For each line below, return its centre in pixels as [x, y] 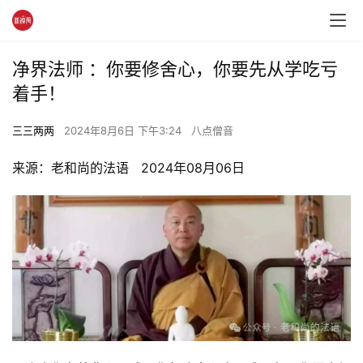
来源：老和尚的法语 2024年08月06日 [128, 168]
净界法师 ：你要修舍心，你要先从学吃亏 [175, 69]
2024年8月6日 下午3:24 [124, 130]
